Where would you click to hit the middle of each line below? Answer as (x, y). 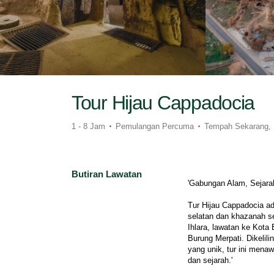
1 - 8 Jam (88, 126)
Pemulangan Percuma (155, 126)
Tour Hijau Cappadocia (163, 103)
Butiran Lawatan (107, 174)
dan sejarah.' (210, 260)
